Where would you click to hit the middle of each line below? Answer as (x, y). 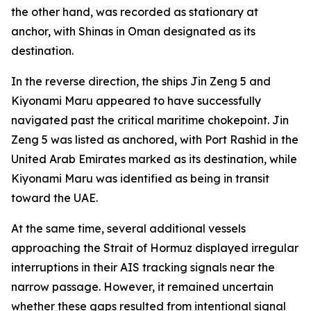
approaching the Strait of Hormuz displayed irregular (155, 248)
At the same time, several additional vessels (128, 228)
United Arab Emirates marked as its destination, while (154, 159)
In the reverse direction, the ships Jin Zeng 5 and (141, 81)
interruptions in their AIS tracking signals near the (143, 267)
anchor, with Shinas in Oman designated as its (133, 31)
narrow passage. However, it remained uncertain (142, 287)
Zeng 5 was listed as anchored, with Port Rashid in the (155, 140)
